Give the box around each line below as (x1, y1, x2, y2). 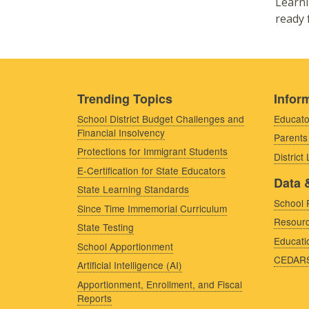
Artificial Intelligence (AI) (77, 258, 182, 272)
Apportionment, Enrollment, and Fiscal (77, 277, 242, 291)
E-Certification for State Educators (77, 163, 226, 177)
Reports (77, 290, 112, 305)
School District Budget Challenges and (77, 111, 244, 126)
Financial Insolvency (77, 125, 165, 139)
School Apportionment (77, 239, 173, 253)
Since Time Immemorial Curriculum (77, 201, 227, 215)
